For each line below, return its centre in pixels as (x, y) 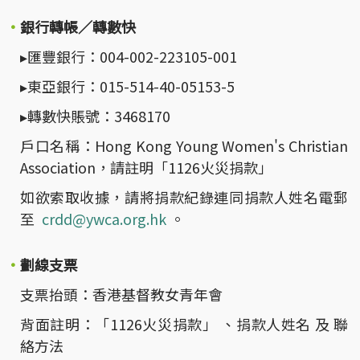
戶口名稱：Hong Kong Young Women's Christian (184, 146)
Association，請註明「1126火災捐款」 (146, 168)
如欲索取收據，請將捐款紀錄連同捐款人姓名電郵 (184, 197)
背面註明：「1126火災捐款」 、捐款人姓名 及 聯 (184, 324)
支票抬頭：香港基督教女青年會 (121, 295)
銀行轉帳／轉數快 (78, 27)
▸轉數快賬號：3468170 (95, 116)
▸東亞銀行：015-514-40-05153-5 (127, 86)
